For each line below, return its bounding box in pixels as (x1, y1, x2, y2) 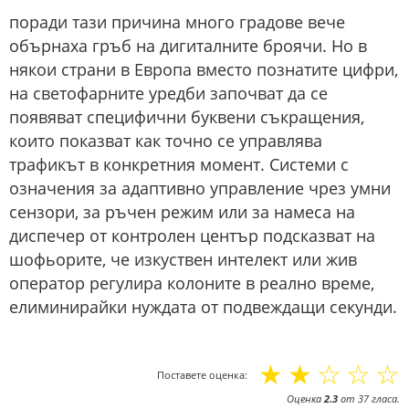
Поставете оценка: (157, 368, 247, 383)
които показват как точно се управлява (9, 130, 322, 152)
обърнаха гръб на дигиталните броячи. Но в (9, 35, 367, 58)
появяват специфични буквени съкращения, (9, 106, 364, 129)
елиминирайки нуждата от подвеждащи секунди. (9, 296, 397, 319)
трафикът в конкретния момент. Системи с (9, 153, 349, 176)
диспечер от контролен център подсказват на (9, 225, 375, 247)
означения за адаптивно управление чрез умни (9, 177, 391, 200)
